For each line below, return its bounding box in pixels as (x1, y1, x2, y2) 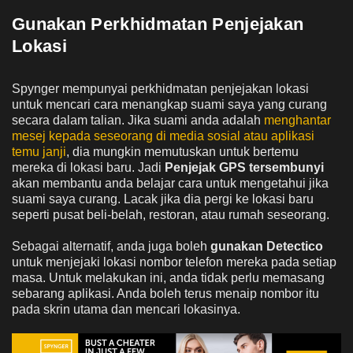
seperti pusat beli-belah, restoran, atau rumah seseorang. (12, 208, 329, 222)
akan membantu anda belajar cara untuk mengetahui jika (12, 176, 329, 191)
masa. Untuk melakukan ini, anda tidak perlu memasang (12, 271, 325, 285)
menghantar (264, 113, 331, 128)
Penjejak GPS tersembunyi (165, 161, 324, 175)
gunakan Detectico (207, 240, 323, 254)
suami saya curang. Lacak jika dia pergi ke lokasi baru (12, 192, 314, 206)
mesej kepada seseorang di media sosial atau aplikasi (12, 129, 314, 143)
